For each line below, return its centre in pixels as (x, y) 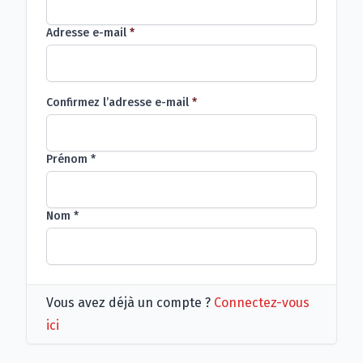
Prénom (68, 159)
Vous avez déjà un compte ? (130, 303)
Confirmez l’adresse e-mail (117, 102)
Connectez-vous (262, 303)
